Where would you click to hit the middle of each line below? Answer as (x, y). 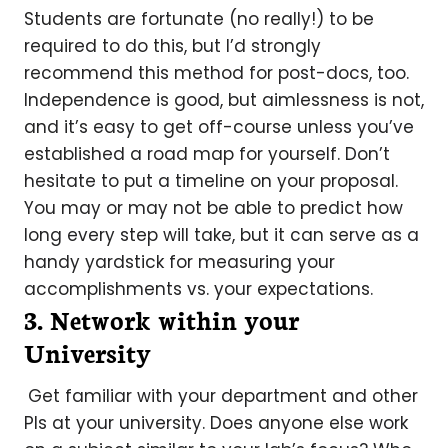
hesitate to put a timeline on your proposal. (211, 181)
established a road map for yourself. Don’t (207, 154)
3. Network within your (161, 319)
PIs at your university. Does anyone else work (216, 423)
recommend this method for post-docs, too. (216, 73)
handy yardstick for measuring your (179, 262)
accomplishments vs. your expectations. (198, 289)
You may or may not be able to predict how (213, 208)
